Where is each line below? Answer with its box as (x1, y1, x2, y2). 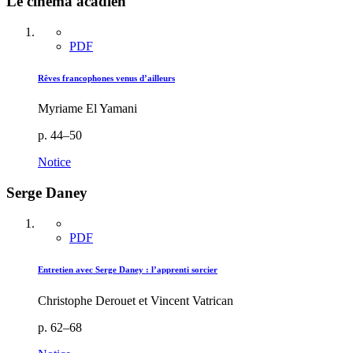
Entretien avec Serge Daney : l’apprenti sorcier (38, 264, 217, 274)
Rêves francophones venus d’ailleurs (38, 72, 175, 83)
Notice (38, 155, 71, 169)
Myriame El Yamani (38, 102, 137, 116)
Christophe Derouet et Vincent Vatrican (38, 293, 233, 307)
